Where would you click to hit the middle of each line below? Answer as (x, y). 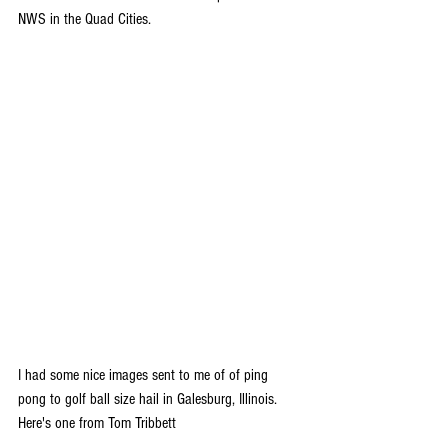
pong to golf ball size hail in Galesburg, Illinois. (149, 398)
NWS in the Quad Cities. (84, 19)
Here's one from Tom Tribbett (97, 422)
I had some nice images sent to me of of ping (145, 374)
